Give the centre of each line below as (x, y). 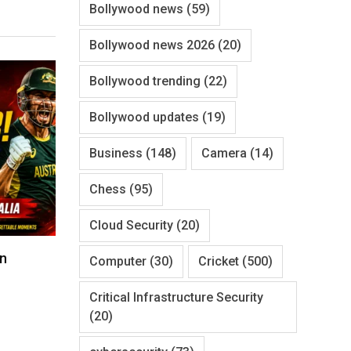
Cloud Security (131, 225)
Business (116, 153)
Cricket (219, 261)
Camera (224, 153)
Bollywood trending (145, 81)
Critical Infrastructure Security (176, 297)
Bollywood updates (144, 117)
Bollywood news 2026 (152, 45)
